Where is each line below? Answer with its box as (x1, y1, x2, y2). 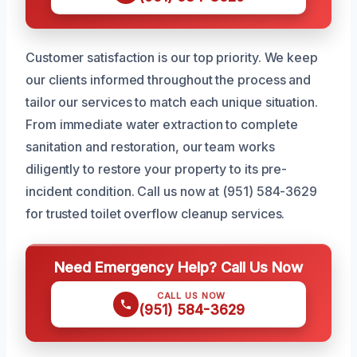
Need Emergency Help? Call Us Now (54, 258, 303, 277)
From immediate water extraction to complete (25, 116, 298, 133)
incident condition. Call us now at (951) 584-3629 (25, 183, 318, 200)
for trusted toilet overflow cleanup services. (25, 206, 285, 222)
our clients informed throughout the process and (25, 72, 312, 88)
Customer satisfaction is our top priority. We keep (25, 49, 319, 66)
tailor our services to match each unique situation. (25, 94, 318, 111)
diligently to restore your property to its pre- (25, 161, 288, 178)
